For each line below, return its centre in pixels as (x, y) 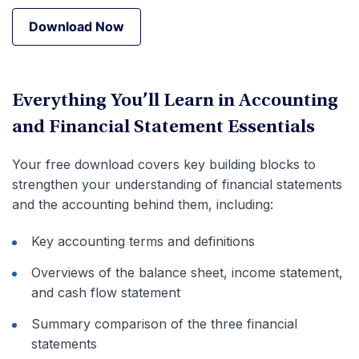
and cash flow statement (106, 292)
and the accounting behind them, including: (143, 204)
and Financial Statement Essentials (163, 128)
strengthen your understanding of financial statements (177, 184)
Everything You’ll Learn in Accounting (175, 102)
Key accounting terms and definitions (143, 241)
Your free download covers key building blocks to (164, 164)
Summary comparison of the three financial (164, 324)
